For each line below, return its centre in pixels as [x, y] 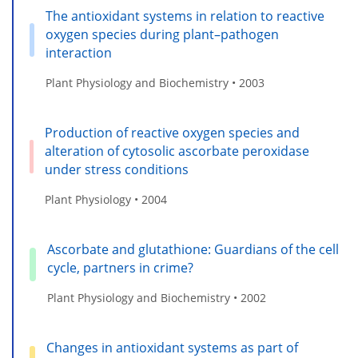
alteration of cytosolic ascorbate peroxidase [177, 151]
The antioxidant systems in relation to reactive [185, 16]
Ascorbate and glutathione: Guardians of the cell [193, 250]
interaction [78, 53]
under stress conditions [117, 170]
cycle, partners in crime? [120, 268]
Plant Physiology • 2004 [106, 200]
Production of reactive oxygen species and [173, 133]
